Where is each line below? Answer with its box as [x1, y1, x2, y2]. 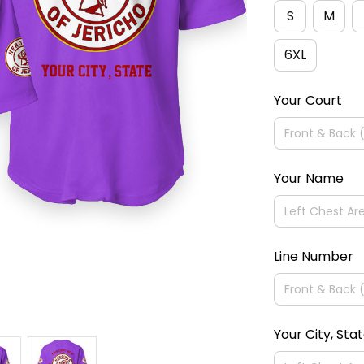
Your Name [274, 169, 344, 188]
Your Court [274, 91, 342, 110]
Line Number [274, 247, 353, 266]
